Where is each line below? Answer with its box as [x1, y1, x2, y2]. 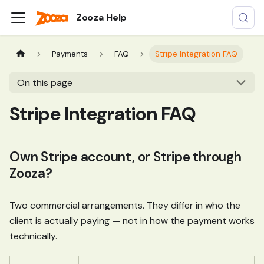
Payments [52, 49, 88, 60]
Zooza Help [75, 11, 127, 24]
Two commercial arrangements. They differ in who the [9, 199, 240, 212]
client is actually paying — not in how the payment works [9, 214, 255, 227]
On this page [16, 76, 72, 89]
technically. [9, 230, 57, 243]
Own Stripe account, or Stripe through [9, 148, 242, 166]
